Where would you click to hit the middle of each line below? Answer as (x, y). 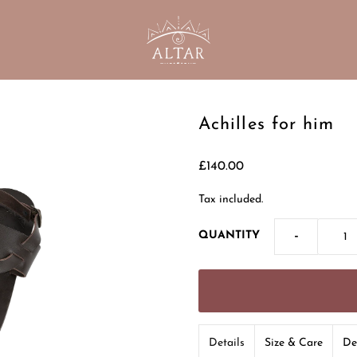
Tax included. (230, 200)
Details (226, 343)
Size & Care (293, 343)
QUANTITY (229, 235)
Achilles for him (266, 125)
